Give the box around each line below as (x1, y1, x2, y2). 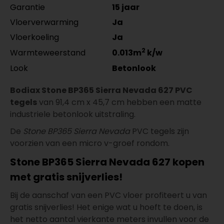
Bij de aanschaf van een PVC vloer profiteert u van (10, 189, 207, 201)
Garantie (10, 1, 45, 13)
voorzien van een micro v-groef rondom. (10, 137, 169, 149)
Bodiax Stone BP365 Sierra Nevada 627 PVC (10, 84, 192, 96)
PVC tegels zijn (130, 125, 189, 137)
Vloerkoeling (10, 31, 59, 43)
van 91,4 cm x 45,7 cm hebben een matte (37, 96, 201, 108)
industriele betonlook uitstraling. (10, 108, 135, 120)
